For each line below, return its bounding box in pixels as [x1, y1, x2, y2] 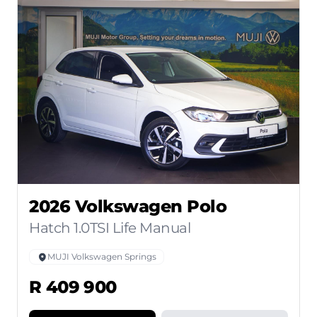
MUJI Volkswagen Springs [47, 251, 156, 263]
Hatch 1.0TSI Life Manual [29, 219, 190, 237]
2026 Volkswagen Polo [29, 196, 226, 217]
